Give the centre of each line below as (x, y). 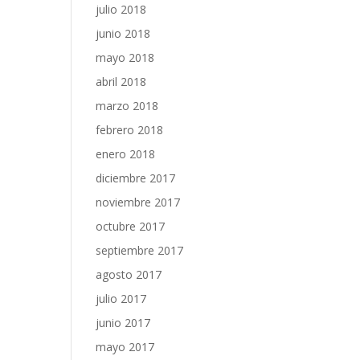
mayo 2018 (125, 57)
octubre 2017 (131, 226)
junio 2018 (123, 33)
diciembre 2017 (136, 178)
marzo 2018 (127, 106)
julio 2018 (121, 9)
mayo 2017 (125, 347)
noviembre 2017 (138, 202)
